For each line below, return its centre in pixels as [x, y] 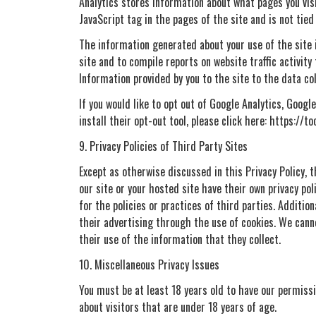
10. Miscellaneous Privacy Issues [149, 264]
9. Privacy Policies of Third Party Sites [163, 146]
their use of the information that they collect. [180, 239]
